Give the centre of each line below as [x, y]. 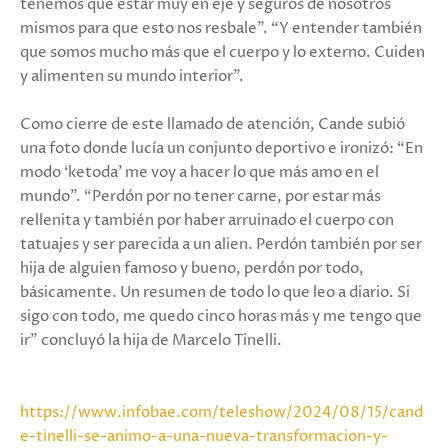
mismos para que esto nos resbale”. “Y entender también [221, 29]
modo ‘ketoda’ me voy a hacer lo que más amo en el [199, 173]
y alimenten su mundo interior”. [132, 77]
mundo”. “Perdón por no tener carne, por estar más [200, 197]
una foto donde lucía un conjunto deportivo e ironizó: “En [221, 149]
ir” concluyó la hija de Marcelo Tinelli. [151, 341]
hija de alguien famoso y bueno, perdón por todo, [192, 269]
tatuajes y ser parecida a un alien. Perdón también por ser [221, 245]
